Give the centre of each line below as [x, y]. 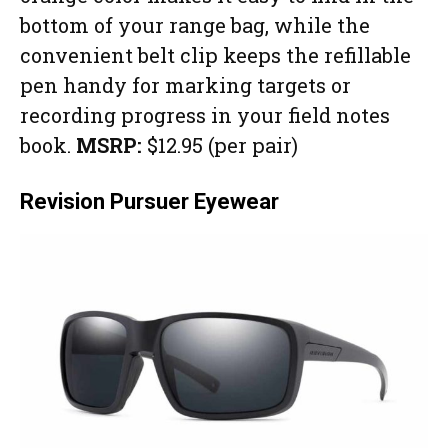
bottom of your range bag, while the [195, 24]
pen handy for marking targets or [185, 84]
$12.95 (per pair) [220, 144]
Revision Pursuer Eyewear [149, 201]
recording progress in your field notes [205, 114]
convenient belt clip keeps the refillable [215, 54]
